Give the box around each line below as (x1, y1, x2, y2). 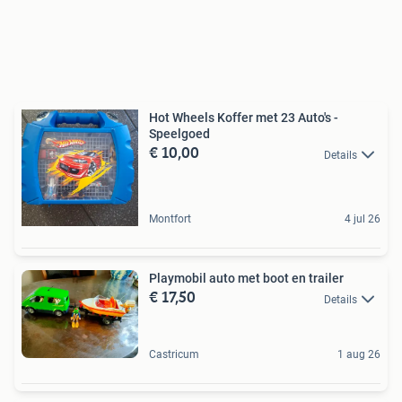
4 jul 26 (345, 213, 380, 226)
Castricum (149, 348, 199, 361)
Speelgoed (149, 127, 210, 142)
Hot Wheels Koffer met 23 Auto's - (149, 110, 338, 126)
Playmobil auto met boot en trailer (149, 271, 344, 286)
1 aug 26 (337, 348, 380, 361)
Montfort (149, 213, 191, 226)
